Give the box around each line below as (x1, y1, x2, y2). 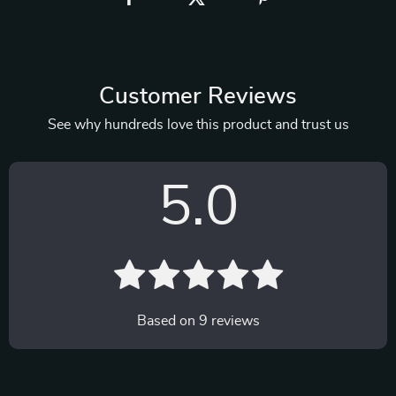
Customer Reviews (99, 85, 297, 108)
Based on (136, 314, 199, 328)
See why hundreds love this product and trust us (47, 118, 349, 132)
